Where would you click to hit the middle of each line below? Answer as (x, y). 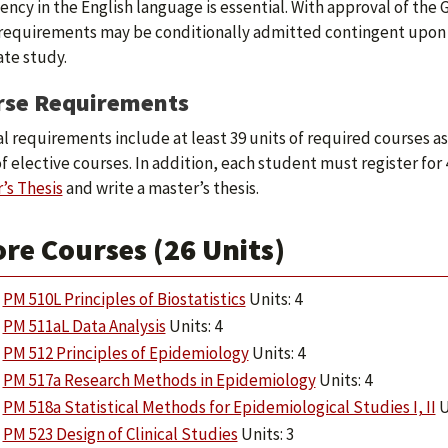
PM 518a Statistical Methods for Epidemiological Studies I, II (219, 407)
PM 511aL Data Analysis (84, 326)
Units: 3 (265, 434)
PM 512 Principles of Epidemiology (125, 353)
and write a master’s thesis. (160, 188)
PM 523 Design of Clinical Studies (120, 434)
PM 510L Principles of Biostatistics (124, 299)
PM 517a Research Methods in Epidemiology (159, 380)
